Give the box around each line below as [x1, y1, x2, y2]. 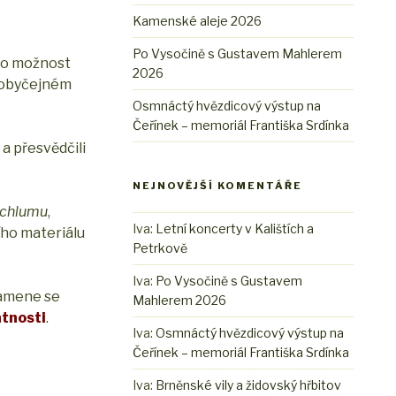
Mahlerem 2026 [133, 293, 227, 308]
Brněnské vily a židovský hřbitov [156, 377, 342, 393]
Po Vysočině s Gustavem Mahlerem [133, 46, 343, 62]
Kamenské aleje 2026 [133, 13, 263, 29]
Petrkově [133, 240, 188, 256]
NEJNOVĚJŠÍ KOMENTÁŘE [133, 179, 303, 193]
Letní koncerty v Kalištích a [156, 221, 315, 237]
